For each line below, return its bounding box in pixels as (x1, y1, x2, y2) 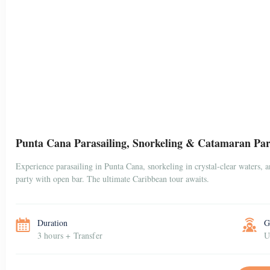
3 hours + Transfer (37, 230, 102, 241)
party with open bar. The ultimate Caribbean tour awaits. (16, 173, 209, 184)
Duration (37, 217, 67, 228)
